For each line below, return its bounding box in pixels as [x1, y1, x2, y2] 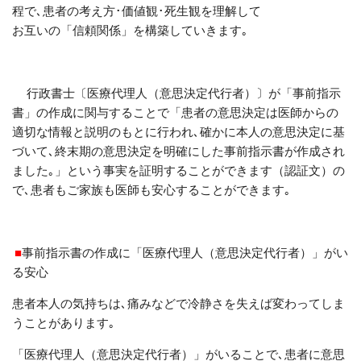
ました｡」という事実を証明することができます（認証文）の [12, 162, 345, 177]
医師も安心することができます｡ [115, 181, 291, 197]
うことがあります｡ [12, 314, 115, 330]
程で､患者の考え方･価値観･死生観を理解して [12, 2, 261, 18]
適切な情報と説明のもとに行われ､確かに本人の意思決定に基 [12, 123, 345, 139]
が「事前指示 [268, 85, 341, 100]
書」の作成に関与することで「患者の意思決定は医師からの [12, 104, 338, 119]
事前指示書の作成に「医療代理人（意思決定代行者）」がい [22, 244, 348, 259]
